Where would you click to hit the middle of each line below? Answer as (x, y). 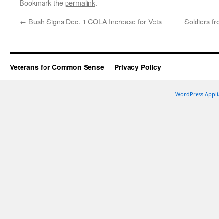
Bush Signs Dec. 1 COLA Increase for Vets (94, 21)
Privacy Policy (138, 67)
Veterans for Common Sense (58, 67)
